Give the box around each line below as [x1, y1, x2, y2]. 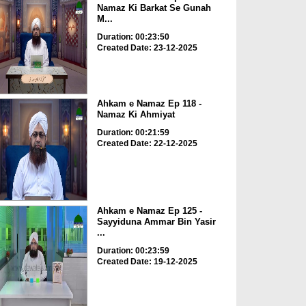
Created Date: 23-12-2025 [96, 42, 197, 53]
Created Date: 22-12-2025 [96, 139, 197, 149]
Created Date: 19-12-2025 [96, 256, 197, 266]
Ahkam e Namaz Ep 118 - [96, 98, 201, 109]
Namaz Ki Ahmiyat [96, 109, 175, 120]
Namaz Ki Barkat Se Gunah [96, 2, 211, 13]
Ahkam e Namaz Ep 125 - [96, 205, 202, 216]
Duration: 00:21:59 [96, 128, 169, 138]
